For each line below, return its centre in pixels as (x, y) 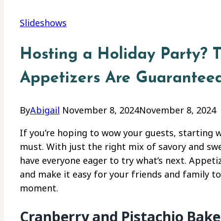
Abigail (45, 110)
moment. (39, 188)
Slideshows (43, 23)
